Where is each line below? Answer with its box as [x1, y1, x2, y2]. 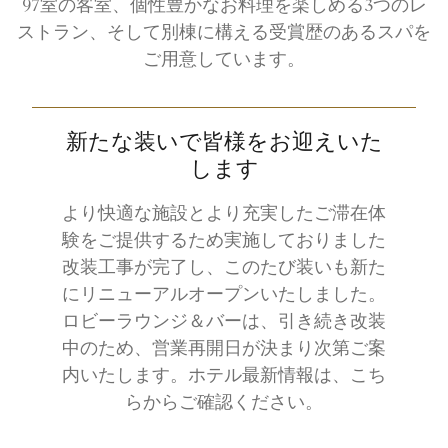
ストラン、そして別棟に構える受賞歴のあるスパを [17, 24, 431, 43]
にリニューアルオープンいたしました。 [62, 286, 386, 305]
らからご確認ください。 [125, 394, 323, 413]
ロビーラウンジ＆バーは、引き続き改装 [62, 313, 386, 332]
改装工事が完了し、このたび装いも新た [62, 259, 386, 278]
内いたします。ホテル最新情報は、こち [62, 367, 386, 386]
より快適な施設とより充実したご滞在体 [62, 205, 386, 224]
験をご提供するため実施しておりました [62, 232, 386, 251]
